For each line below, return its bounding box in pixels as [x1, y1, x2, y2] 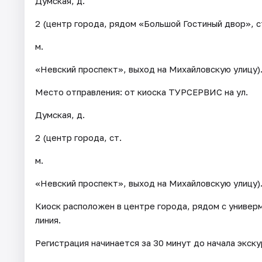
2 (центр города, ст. [35, 132, 122, 143]
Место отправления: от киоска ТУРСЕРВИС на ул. [35, 87, 248, 98]
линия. [35, 215, 61, 226]
